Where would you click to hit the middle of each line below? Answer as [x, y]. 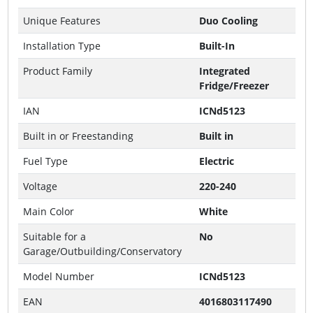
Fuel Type [45, 161]
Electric [216, 161]
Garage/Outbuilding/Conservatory [102, 251]
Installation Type [61, 46]
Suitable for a [54, 236]
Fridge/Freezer [234, 86]
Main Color [48, 211]
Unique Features [61, 21]
